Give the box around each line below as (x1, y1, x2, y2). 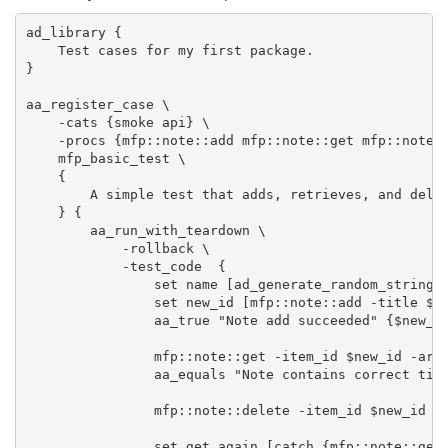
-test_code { (25, 258, 226, 274)
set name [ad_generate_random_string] (25, 276, 442, 292)
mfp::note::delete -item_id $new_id (25, 402, 426, 418)
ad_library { (25, 24, 122, 40)
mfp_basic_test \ (25, 150, 186, 166)
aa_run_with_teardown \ (25, 222, 266, 238)
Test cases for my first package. (25, 42, 314, 58)
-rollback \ (25, 240, 210, 256)
